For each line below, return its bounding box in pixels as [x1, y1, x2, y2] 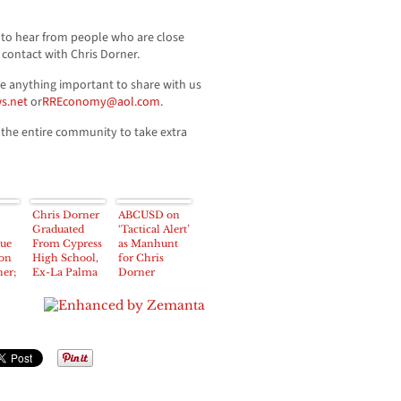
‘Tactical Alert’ [118, 223, 190, 236]
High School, [32, 252, 98, 265]
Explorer [32, 294, 76, 308]
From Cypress [32, 237, 102, 251]
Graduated [32, 223, 84, 236]
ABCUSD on [118, 209, 180, 222]
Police [32, 280, 64, 294]
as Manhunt [118, 237, 178, 251]
